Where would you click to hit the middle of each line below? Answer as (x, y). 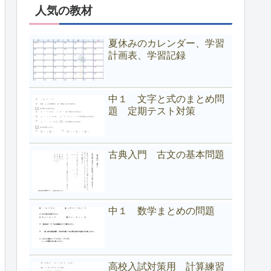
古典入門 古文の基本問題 (166, 155)
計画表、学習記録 (147, 55)
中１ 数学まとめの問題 (162, 211)
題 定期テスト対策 (152, 111)
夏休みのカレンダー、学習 (166, 43)
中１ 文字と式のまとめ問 (166, 99)
